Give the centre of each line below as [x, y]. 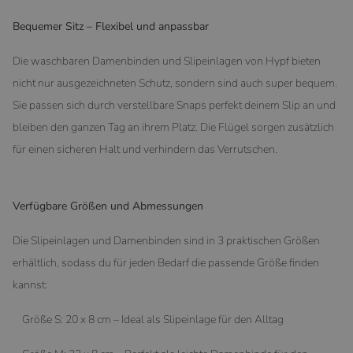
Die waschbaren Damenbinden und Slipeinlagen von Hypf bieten [167, 61]
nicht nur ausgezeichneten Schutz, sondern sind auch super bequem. [175, 83]
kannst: [30, 284]
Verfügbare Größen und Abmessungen [108, 206]
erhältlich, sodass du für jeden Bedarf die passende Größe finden [166, 262]
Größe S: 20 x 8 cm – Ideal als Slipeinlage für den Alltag [148, 319]
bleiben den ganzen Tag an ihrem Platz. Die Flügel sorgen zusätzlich [173, 127]
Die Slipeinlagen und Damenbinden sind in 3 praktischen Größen [166, 240]
